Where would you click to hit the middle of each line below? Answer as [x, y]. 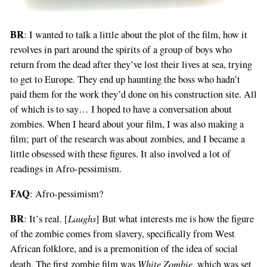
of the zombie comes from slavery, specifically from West [122, 234]
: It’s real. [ [46, 219]
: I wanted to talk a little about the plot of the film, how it [135, 35]
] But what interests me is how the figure [175, 219]
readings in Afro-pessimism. [66, 169]
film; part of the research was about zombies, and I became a [127, 139]
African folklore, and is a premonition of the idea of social [124, 249]
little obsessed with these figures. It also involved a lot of [120, 154]
